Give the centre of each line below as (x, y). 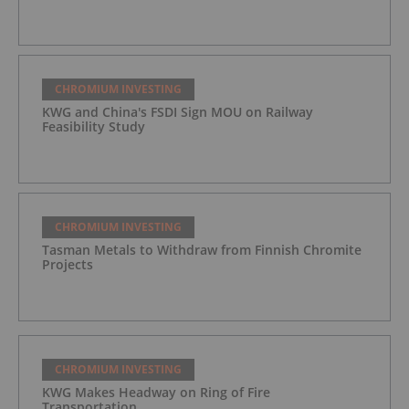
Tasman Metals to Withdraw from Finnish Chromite (202, 250)
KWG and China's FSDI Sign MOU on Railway (178, 112)
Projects (68, 265)
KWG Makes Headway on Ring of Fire (156, 393)
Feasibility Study (94, 127)
